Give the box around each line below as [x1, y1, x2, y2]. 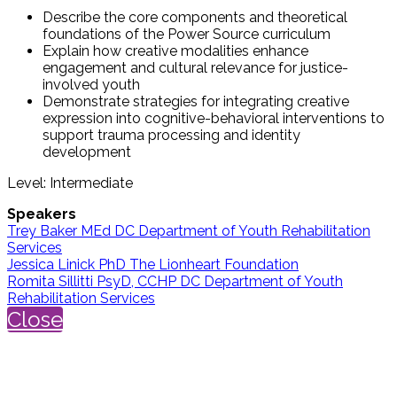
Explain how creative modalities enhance [43, 42, 308, 59]
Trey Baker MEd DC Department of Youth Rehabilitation [7, 222, 370, 239]
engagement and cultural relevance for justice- [43, 58, 348, 76]
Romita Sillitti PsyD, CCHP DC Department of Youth [7, 272, 343, 290]
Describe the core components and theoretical [43, 8, 347, 26]
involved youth [43, 75, 140, 93]
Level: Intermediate [7, 174, 133, 191]
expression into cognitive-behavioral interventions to [43, 109, 385, 127]
